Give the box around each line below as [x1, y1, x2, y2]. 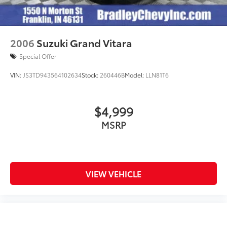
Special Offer [19, 52, 56, 61]
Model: [125, 70, 145, 80]
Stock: [82, 70, 100, 80]
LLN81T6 [145, 70, 169, 80]
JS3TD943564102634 [23, 70, 82, 80]
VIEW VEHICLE [86, 168, 141, 180]
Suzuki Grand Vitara [36, 35, 132, 50]
